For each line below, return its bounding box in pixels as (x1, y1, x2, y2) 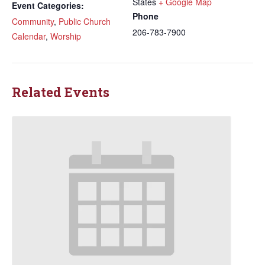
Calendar (12, 30, 46, 42)
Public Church (59, 15, 111, 27)
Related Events (12, 83, 109, 101)
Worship (50, 30, 81, 42)
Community (12, 15, 54, 27)
